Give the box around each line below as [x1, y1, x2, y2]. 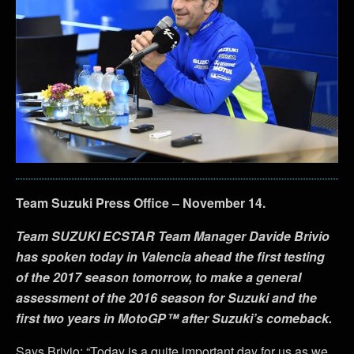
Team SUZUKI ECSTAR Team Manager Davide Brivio [16, 226, 330, 245]
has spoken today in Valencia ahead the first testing [16, 247, 325, 265]
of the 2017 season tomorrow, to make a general [16, 267, 301, 286]
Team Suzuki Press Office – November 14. [16, 193, 265, 212]
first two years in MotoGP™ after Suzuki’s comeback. [16, 308, 332, 327]
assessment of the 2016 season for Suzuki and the [16, 288, 317, 307]
